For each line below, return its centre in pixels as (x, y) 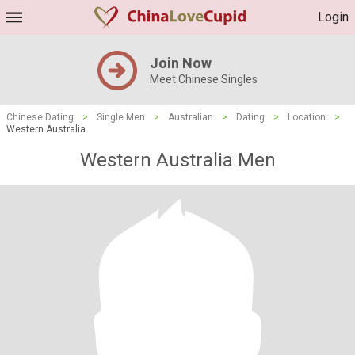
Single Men (121, 117)
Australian (191, 117)
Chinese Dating (40, 117)
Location (307, 117)
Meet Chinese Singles (204, 79)
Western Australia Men (177, 160)
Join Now (181, 63)
